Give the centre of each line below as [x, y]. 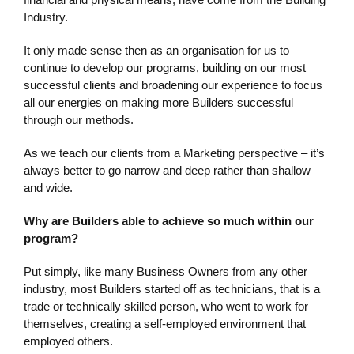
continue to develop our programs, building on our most [165, 67]
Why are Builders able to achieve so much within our [169, 220]
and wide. [48, 187]
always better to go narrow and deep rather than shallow [167, 170]
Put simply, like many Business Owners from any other [166, 271]
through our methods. [79, 119]
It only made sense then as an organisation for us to [156, 50]
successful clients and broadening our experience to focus [173, 85]
